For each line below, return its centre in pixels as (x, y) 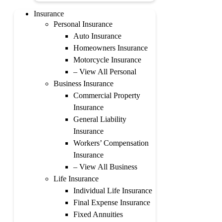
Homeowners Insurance (111, 48)
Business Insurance (83, 83)
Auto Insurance (97, 36)
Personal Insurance (83, 24)
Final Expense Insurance (112, 202)
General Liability (100, 119)
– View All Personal (105, 71)
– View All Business (105, 166)
